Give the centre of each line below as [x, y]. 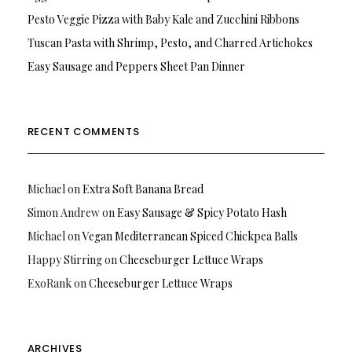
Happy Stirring [64, 259]
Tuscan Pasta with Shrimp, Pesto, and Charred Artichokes [170, 42]
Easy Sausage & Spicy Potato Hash [202, 212]
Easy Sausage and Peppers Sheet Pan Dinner [136, 66]
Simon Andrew [63, 212]
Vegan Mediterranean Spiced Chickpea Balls [190, 236]
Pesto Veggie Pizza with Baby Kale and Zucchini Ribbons [163, 19]
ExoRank [49, 283]
